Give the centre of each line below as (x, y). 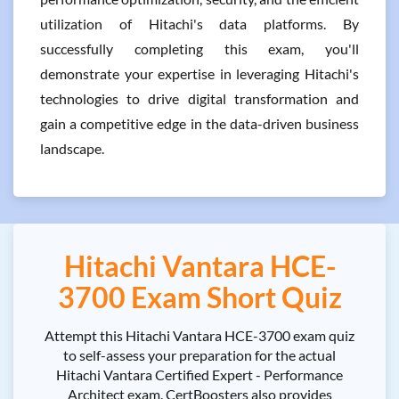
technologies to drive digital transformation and (199, 98)
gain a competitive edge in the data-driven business (199, 123)
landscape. (72, 148)
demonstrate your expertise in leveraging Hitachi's (199, 73)
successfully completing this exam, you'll (199, 49)
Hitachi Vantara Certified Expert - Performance (199, 375)
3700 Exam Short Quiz (199, 297)
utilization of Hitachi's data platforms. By (199, 24)
